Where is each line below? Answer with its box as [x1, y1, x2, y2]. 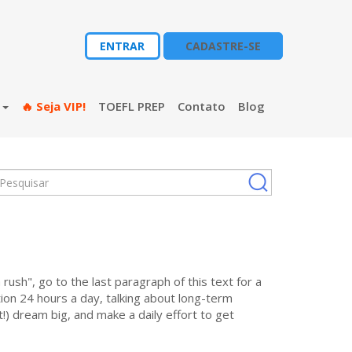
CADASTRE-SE [185, 38, 261, 53]
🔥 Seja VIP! [20, 98, 86, 114]
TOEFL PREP [97, 98, 165, 114]
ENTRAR [100, 38, 145, 53]
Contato [177, 98, 225, 114]
